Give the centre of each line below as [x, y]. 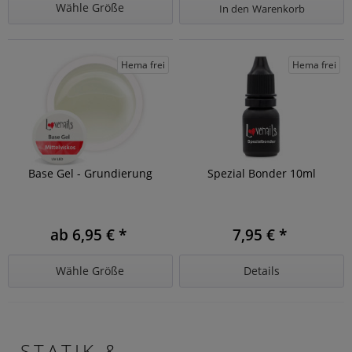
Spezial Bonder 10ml [262, 173]
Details [262, 270]
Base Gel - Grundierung [90, 173]
